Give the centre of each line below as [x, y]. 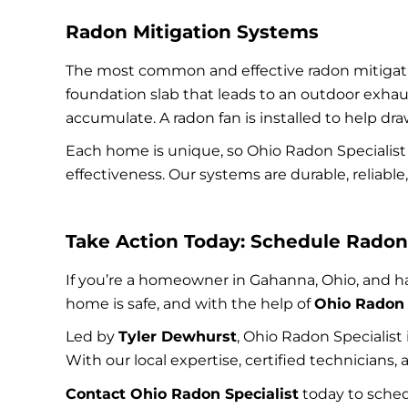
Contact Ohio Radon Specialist [182, 394]
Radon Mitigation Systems [192, 32]
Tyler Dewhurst [178, 337]
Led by [92, 337]
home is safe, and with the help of [190, 304]
